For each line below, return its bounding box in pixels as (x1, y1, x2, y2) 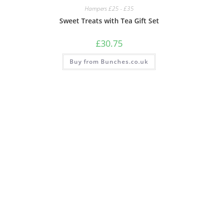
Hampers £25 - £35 (84, 4, 134, 13)
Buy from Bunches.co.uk (70, 57, 148, 66)
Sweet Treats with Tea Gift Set (59, 16, 159, 25)
